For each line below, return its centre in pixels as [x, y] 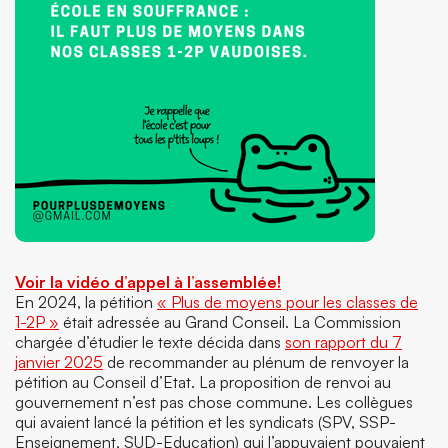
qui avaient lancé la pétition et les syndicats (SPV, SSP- [205, 422]
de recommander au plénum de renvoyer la [256, 362]
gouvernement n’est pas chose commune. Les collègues [214, 402]
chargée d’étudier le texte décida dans [150, 342]
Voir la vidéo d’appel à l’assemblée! [148, 282]
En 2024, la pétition [86, 302]
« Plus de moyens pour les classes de [287, 302]
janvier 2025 [59, 362]
